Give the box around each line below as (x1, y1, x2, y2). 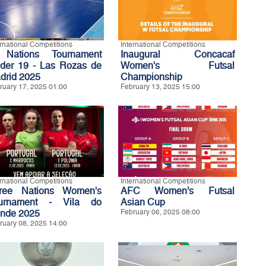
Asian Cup (121, 197, 165, 208)
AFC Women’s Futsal (121, 185, 235, 197)
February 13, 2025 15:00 (121, 83, 200, 91)
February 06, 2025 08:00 (121, 208, 200, 216)
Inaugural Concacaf (121, 49, 235, 60)
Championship (121, 71, 182, 83)
